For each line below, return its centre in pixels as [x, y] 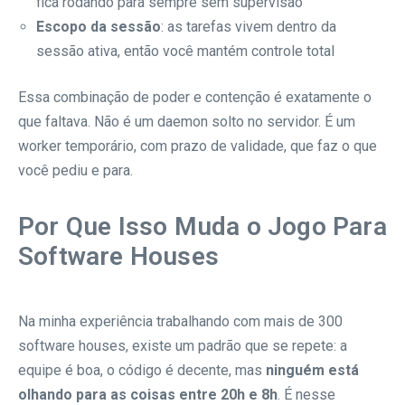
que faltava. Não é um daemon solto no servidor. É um [187, 121]
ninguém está [312, 370]
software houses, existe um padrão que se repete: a [183, 345]
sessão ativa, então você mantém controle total [185, 51]
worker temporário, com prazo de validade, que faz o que [198, 146]
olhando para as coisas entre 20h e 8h [148, 394]
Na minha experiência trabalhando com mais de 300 [180, 321]
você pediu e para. [75, 170]
